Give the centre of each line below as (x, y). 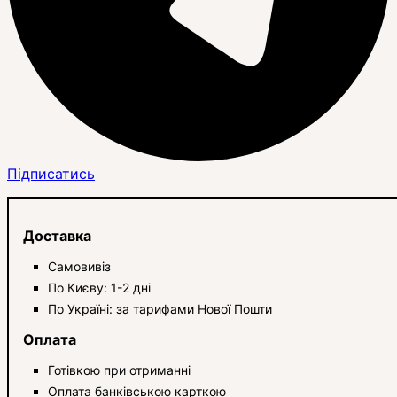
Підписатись (51, 173)
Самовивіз (79, 266)
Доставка (57, 235)
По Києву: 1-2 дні (99, 287)
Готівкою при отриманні (119, 370)
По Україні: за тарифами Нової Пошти (160, 308)
